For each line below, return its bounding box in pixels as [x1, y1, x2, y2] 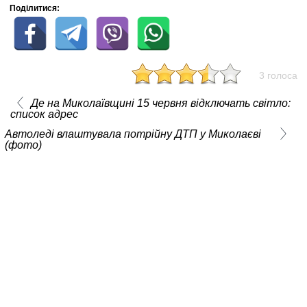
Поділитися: [10, 3, 60, 14]
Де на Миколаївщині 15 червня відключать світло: [30, 97, 291, 110]
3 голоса [259, 70, 297, 82]
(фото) [5, 139, 42, 151]
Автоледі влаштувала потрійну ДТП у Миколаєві [5, 128, 261, 140]
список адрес [10, 108, 78, 121]
